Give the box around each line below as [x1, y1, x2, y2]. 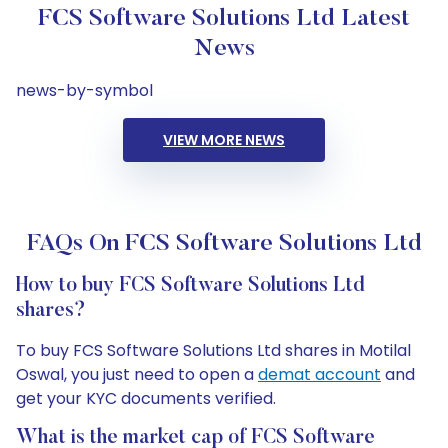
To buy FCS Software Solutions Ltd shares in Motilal [16, 339, 411, 362]
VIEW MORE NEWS [163, 130, 285, 150]
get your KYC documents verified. [16, 387, 276, 410]
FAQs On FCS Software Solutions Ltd [26, 232, 422, 256]
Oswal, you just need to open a [16, 363, 258, 386]
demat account [258, 363, 381, 386]
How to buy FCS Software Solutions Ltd [16, 276, 365, 296]
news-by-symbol [16, 79, 153, 102]
